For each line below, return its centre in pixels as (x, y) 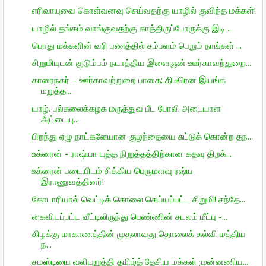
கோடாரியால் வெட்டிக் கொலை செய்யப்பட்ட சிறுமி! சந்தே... (138, 199)
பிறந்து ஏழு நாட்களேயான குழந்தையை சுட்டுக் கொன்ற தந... (142, 136)
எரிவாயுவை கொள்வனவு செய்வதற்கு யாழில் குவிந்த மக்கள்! (144, 10)
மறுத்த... (56, 91)
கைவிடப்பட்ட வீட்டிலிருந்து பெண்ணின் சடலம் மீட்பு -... (129, 216)
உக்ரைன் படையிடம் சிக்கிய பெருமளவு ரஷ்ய (112, 171)
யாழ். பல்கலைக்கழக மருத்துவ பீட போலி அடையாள (126, 108)
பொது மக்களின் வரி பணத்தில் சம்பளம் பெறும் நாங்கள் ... (137, 45)
